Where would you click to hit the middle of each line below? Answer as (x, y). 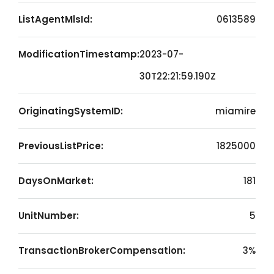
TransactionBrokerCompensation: (102, 250)
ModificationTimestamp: (79, 54)
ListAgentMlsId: (55, 19)
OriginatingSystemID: (71, 111)
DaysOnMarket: (56, 181)
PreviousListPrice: (61, 146)
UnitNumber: (49, 216)
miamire (235, 111)
